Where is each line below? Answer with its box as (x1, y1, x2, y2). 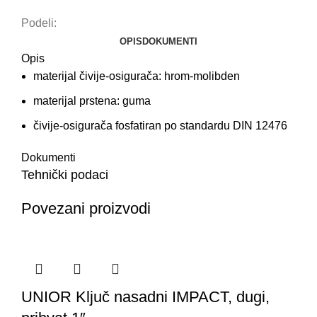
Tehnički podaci (21, 168, 108, 183)
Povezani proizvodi (21, 200, 151, 218)
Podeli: (21, 17, 57, 30)
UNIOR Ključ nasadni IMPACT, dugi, (21, 288, 270, 306)
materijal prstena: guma (33, 95, 151, 108)
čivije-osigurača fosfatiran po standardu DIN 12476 (33, 120, 287, 132)
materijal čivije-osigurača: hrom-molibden (33, 70, 240, 83)
